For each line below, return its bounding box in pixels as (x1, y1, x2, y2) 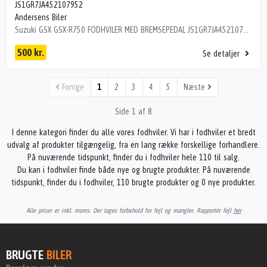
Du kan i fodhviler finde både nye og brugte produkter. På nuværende (17, 165, 250, 175)
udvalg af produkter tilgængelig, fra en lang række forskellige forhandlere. (7, 140, 260, 150)
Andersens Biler (15, 12, 67, 22)
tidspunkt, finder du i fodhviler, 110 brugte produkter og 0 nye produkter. (11, 178, 256, 188)
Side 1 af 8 (115, 107, 152, 117)
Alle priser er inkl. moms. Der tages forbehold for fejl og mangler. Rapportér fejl (26, 207, 234, 215)
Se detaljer (202, 49, 242, 59)
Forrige (60, 82, 84, 92)
